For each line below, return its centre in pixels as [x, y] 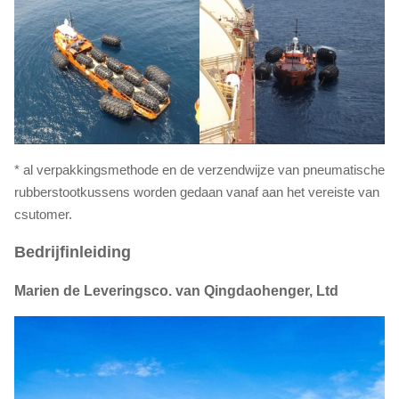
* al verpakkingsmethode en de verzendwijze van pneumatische [199, 170]
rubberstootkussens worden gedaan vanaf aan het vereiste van [197, 192]
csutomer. [43, 215]
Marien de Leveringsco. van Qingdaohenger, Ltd [176, 291]
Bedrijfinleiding [73, 252]
